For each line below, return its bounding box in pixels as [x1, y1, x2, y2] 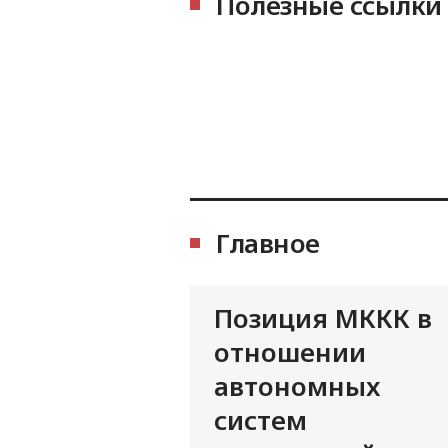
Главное [216, 225, 320, 262]
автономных [214, 368, 380, 405]
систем [214, 402, 307, 439]
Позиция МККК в [214, 300, 432, 337]
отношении [214, 334, 366, 371]
